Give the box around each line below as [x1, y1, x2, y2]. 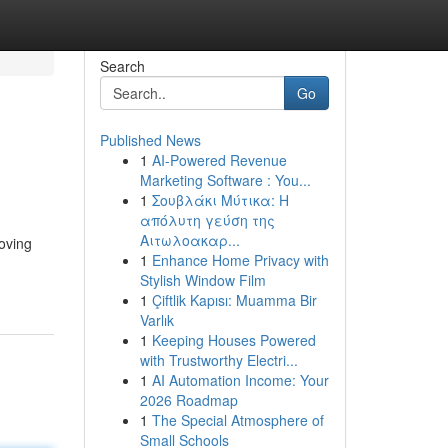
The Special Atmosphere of [151, 410, 324, 430]
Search [99, 56, 145, 76]
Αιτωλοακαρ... [139, 230, 240, 250]
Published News [99, 130, 201, 150]
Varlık [139, 310, 174, 330]
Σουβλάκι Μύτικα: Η [151, 190, 289, 210]
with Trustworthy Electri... [139, 350, 298, 370]
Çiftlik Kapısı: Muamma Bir [151, 290, 317, 310]
